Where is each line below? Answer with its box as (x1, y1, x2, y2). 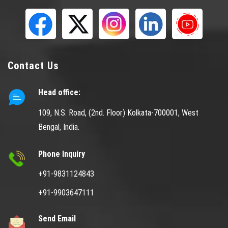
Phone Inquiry (38, 149, 85, 159)
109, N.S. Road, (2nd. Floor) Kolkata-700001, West (38, 107, 198, 118)
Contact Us (8, 59, 59, 72)
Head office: (38, 87, 80, 97)
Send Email (38, 213, 76, 223)
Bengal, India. (38, 122, 79, 132)
